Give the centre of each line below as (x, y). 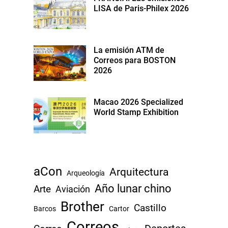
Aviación (73, 189)
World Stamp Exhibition (136, 112)
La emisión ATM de (129, 50)
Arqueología (86, 173)
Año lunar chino (133, 188)
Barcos (45, 208)
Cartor (119, 208)
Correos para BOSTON (135, 61)
